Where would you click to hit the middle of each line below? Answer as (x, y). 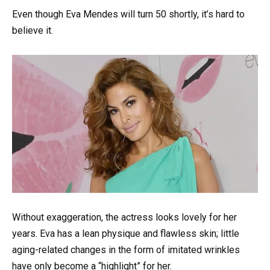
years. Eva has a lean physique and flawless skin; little (126, 234)
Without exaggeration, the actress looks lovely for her (124, 218)
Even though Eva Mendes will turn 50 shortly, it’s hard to (128, 14)
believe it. (33, 30)
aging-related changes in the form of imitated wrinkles (126, 250)
